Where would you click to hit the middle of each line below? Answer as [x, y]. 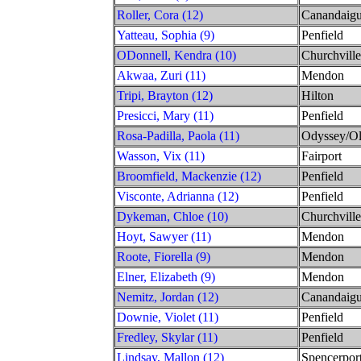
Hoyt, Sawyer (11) [164, 236]
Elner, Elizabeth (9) [166, 276]
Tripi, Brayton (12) [165, 95]
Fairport [322, 156]
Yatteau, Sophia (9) [166, 35]
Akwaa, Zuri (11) [161, 75]
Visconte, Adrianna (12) [178, 196]
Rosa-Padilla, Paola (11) [178, 135]
